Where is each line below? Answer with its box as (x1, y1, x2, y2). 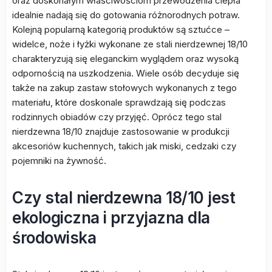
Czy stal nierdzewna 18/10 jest (12, 188, 235, 207)
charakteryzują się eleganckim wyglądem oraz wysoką (12, 53, 239, 64)
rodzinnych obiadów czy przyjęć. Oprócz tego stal (12, 111, 222, 123)
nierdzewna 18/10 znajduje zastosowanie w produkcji (12, 126, 229, 137)
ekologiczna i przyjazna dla (12, 208, 210, 227)
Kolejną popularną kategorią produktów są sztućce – (12, 24, 229, 35)
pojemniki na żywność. (12, 155, 106, 166)
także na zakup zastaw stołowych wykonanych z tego (12, 82, 237, 93)
